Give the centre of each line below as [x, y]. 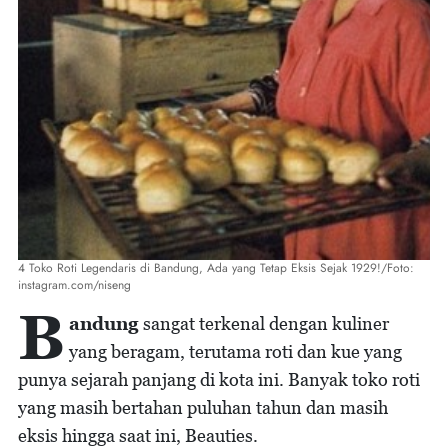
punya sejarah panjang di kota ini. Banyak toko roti [219, 379]
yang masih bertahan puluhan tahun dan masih [203, 407]
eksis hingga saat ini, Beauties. [138, 435]
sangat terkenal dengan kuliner [266, 323]
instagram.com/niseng [74, 285]
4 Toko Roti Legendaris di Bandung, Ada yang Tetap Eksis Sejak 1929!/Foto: [216, 268]
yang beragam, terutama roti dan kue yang [235, 351]
